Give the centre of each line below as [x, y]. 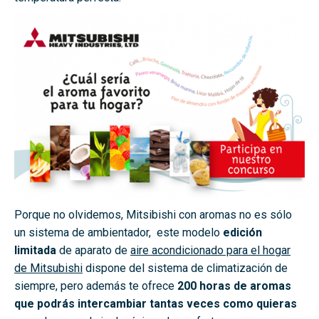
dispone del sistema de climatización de [185, 268]
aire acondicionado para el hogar [210, 251]
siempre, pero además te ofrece [96, 286]
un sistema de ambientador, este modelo [119, 233]
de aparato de [93, 251]
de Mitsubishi [48, 268]
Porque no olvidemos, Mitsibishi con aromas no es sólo [153, 215]
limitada [35, 251]
